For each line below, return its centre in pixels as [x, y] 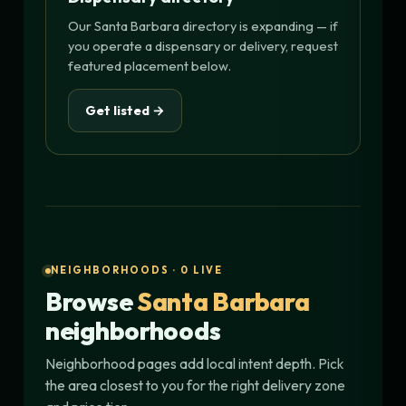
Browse [92, 302]
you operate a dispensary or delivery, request [203, 45]
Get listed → [125, 110]
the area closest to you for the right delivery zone [195, 386]
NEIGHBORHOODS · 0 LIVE [137, 271]
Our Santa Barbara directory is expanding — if [203, 25]
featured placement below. [150, 65]
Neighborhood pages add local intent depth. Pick [194, 364]
